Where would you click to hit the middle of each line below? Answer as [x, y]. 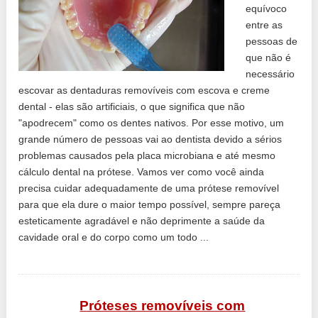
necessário [270, 73]
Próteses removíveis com [163, 305]
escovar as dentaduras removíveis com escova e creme [144, 90]
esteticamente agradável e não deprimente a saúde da [142, 220]
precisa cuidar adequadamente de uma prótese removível [149, 188]
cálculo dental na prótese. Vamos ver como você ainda [142, 171]
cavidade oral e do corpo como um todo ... [114, 237]
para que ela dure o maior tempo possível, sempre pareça [150, 204]
